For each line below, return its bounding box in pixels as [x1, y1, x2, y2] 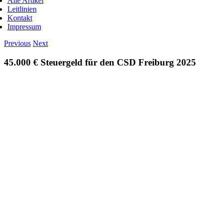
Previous [4, 39, 31, 47]
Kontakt [7, 14, 32, 22]
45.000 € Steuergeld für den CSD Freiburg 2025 [4, 57, 196, 67]
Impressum [7, 22, 41, 31]
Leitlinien [7, 5, 37, 13]
